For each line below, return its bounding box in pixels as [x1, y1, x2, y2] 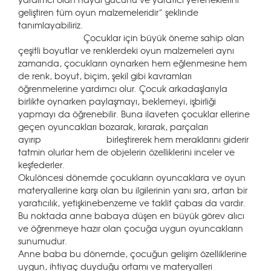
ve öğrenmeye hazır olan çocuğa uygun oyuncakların [18, 222, 243, 234]
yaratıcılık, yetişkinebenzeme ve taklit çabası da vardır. [18, 197, 246, 209]
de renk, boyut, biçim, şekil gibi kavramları [18, 70, 192, 82]
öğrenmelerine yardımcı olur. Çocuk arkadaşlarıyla [18, 82, 227, 94]
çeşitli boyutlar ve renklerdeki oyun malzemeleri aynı [18, 44, 234, 56]
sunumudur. [18, 235, 67, 247]
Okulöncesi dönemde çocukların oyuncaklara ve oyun [18, 171, 246, 183]
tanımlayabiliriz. [18, 19, 83, 31]
